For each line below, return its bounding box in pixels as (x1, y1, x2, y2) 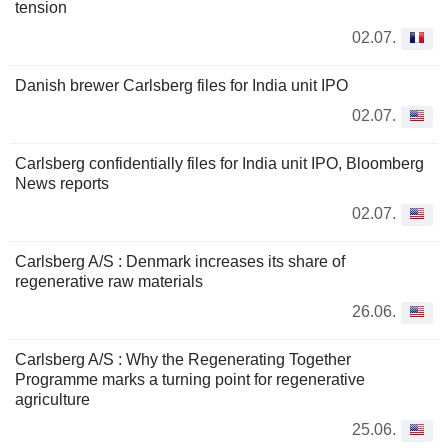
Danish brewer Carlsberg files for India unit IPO (15, 77, 348, 95)
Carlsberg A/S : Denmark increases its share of (15, 253, 345, 271)
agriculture (15, 391, 90, 409)
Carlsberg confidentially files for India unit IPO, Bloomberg (15, 155, 424, 173)
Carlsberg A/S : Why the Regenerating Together (15, 351, 351, 369)
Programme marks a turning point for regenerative (15, 371, 365, 389)
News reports (15, 175, 109, 193)
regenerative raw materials (15, 273, 203, 291)
